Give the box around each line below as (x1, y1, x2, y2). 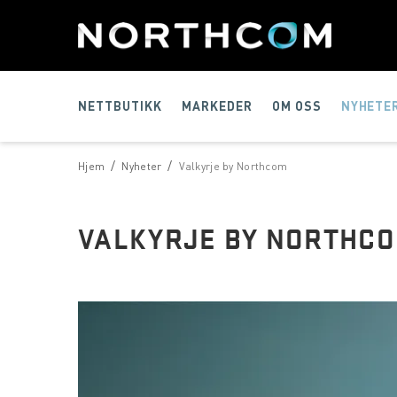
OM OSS (271, 98, 322, 113)
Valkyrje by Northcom (178, 159, 288, 173)
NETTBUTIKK (78, 98, 162, 113)
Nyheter (121, 159, 162, 173)
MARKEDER (181, 98, 253, 113)
